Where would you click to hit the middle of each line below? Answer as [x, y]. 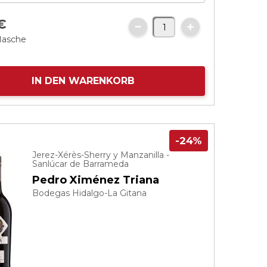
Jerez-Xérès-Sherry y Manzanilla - [101, 155]
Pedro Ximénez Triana [96, 180]
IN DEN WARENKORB [83, 81]
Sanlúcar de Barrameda [81, 164]
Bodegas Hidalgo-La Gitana [90, 193]
